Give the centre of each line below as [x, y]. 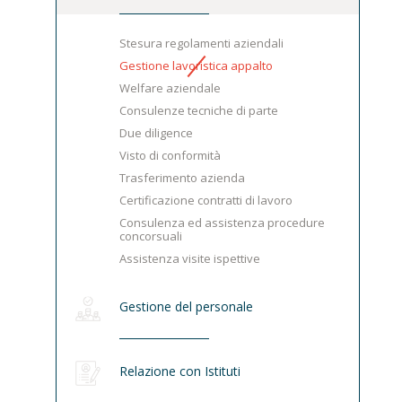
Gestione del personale [187, 306]
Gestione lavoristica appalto [197, 65]
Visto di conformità [170, 155]
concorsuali [151, 236]
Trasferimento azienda [183, 177]
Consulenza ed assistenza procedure [223, 222]
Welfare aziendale [170, 87]
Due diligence [157, 132]
